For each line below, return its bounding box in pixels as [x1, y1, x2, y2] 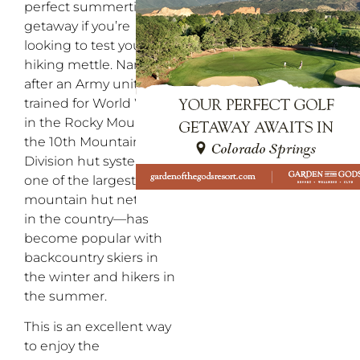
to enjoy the [24, 338, 100, 354]
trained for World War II [24, 96, 171, 111]
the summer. [24, 288, 107, 304]
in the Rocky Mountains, [24, 115, 177, 130]
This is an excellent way [24, 319, 171, 335]
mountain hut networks [24, 192, 176, 207]
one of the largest [24, 173, 136, 188]
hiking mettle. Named [24, 57, 164, 72]
